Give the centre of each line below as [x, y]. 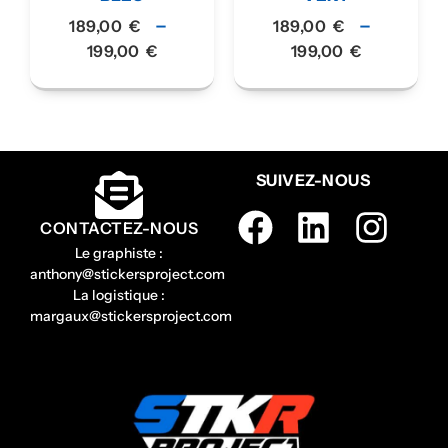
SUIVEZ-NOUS [313, 179]
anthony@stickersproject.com [127, 273]
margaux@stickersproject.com [131, 315]
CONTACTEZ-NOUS [119, 227]
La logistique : [119, 294]
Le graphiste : [119, 252]
